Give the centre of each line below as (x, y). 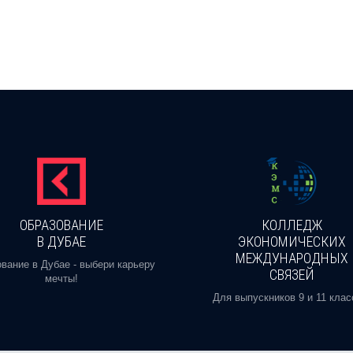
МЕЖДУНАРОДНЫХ (292, 258)
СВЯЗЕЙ (292, 274)
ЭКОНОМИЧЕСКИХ (292, 241)
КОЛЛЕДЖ (292, 225)
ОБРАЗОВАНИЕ (61, 225)
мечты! (61, 278)
